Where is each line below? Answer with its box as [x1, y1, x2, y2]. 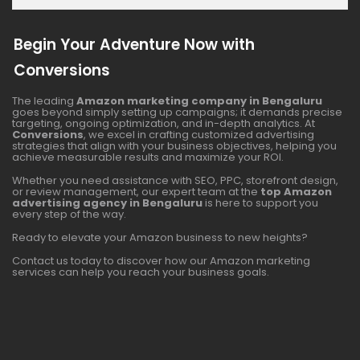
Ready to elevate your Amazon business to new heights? [12, 230, 308, 246]
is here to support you [202, 195, 318, 211]
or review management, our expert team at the [12, 184, 260, 200]
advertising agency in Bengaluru [12, 195, 202, 211]
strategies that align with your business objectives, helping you [12, 138, 337, 154]
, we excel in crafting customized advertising [84, 127, 314, 143]
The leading [12, 93, 76, 109]
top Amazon [260, 184, 332, 200]
